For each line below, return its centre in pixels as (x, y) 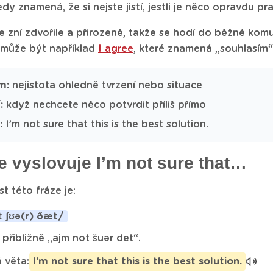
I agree (116, 49)
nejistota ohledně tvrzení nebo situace (106, 85)
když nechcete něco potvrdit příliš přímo (105, 105)
